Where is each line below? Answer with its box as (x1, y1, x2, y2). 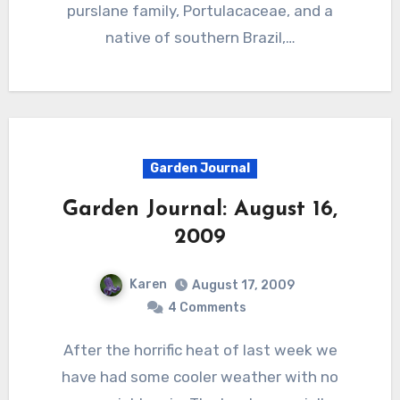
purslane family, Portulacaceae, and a (67, 2, 333, 21)
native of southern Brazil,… (104, 29, 296, 47)
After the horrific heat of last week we (62, 341, 73, 360)
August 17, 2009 (191, 278, 295, 294)
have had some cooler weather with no (62, 368, 338, 387)
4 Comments (168, 300, 246, 316)
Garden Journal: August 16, (62, 199, 337, 221)
